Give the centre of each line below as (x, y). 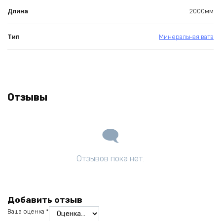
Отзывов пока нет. (110, 159)
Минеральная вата (186, 37)
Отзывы (27, 97)
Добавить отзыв (45, 200)
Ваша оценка (27, 211)
